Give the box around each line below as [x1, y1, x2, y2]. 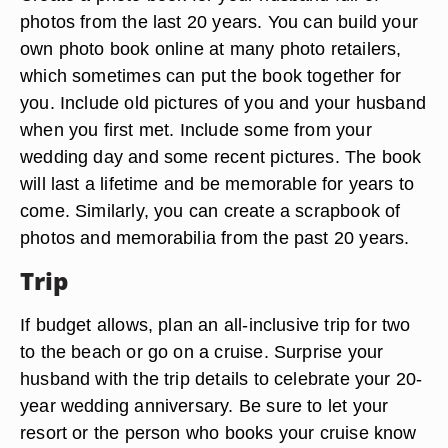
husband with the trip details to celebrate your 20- [20, 368, 423, 389]
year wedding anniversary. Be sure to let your [20, 395, 389, 416]
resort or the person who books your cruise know [20, 422, 417, 443]
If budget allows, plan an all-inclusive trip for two [20, 314, 411, 335]
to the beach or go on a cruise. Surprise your [20, 341, 384, 362]
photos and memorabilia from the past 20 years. [20, 227, 410, 248]
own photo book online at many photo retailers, [20, 38, 402, 59]
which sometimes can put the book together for [20, 65, 402, 86]
